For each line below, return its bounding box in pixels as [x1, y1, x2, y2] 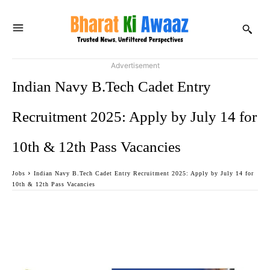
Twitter [124, 204, 148, 213]
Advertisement [110, 60, 160, 70]
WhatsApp [197, 204, 233, 213]
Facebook [42, 204, 74, 213]
